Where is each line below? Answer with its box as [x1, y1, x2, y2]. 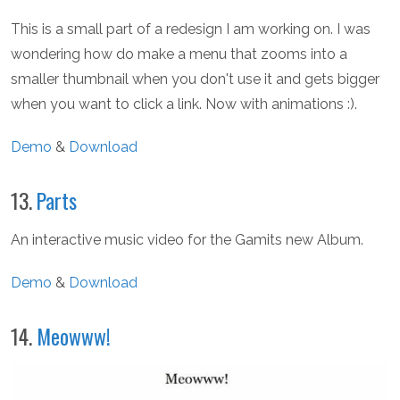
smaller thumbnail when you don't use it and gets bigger [11, 71, 379, 88]
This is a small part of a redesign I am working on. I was [11, 21, 371, 38]
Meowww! [37, 321, 111, 353]
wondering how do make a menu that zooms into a [11, 46, 347, 63]
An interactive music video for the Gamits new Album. [11, 231, 363, 249]
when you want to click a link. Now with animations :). [11, 96, 357, 113]
